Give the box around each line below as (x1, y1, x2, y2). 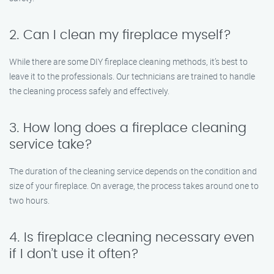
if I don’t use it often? (9, 248, 139, 261)
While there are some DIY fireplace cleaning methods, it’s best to (9, 56, 248, 67)
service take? (9, 138, 92, 151)
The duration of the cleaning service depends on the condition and (9, 165, 257, 177)
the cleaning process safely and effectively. (9, 85, 169, 97)
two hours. (9, 194, 50, 206)
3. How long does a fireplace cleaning (9, 122, 246, 135)
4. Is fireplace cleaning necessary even (9, 231, 254, 244)
